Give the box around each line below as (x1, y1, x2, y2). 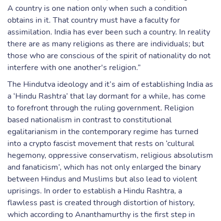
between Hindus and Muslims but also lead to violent (7, 174, 197, 184)
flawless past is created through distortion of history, (7, 197, 195, 208)
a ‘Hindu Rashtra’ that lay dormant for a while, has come (7, 91, 206, 102)
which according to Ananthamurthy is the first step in (7, 209, 195, 220)
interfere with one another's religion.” (7, 62, 141, 73)
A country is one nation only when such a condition (7, 3, 187, 14)
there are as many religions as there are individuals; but (7, 38, 204, 49)
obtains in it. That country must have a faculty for (7, 15, 180, 26)
